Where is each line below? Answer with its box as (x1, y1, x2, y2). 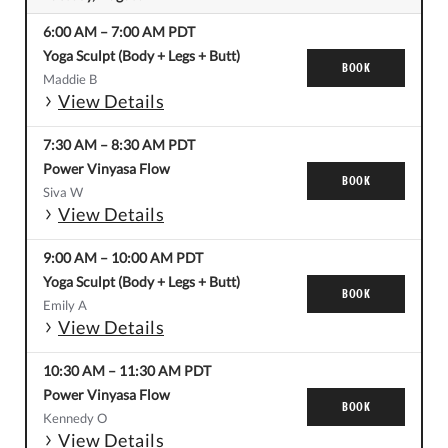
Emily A (43, 297, 87, 314)
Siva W (43, 184, 83, 201)
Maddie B (43, 71, 97, 88)
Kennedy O (43, 410, 107, 427)
